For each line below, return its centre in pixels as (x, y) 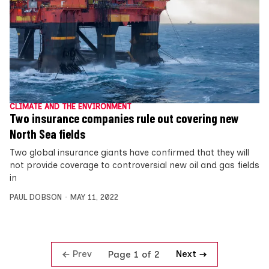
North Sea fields (47, 134)
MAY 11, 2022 (94, 198)
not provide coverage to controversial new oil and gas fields (134, 165)
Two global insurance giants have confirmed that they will (129, 153)
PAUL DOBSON (36, 198)
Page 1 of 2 (134, 254)
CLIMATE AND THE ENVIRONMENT (71, 107)
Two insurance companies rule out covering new (124, 119)
